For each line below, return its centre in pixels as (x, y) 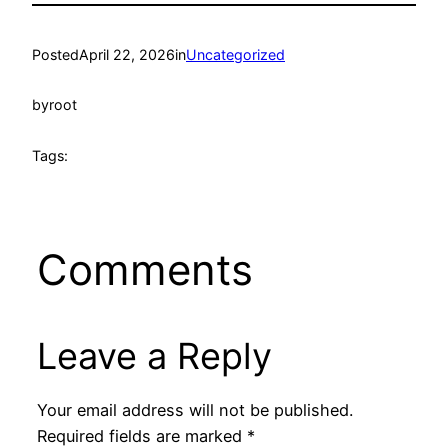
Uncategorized (235, 54)
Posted (55, 54)
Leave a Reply (154, 355)
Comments (144, 269)
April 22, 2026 (127, 54)
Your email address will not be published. (194, 410)
